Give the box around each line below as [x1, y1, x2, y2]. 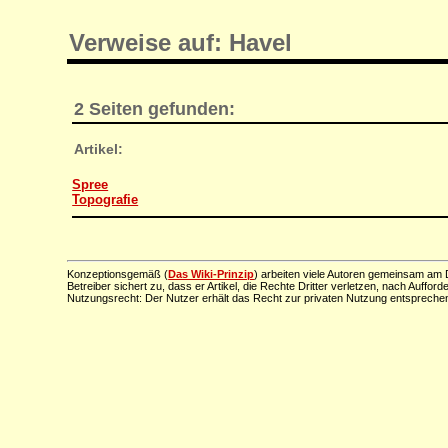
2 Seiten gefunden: [74, 98, 236, 119]
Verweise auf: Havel [69, 28, 293, 56]
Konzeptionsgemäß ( [67, 268, 169, 281]
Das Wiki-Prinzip [168, 268, 255, 281]
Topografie [72, 192, 139, 208]
